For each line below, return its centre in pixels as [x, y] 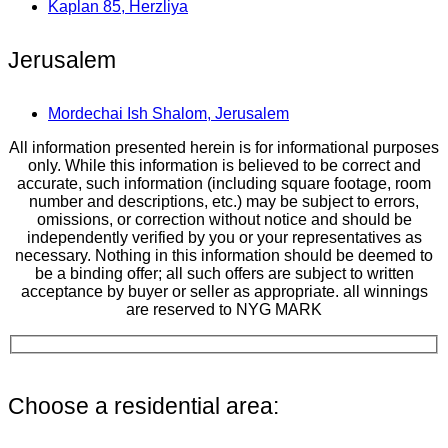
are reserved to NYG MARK [224, 309]
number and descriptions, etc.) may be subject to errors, [224, 201]
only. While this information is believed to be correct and [224, 165]
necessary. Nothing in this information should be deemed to [224, 255]
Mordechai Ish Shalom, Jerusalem [168, 113]
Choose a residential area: [143, 405]
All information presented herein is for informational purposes [224, 147]
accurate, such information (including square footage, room [224, 183]
